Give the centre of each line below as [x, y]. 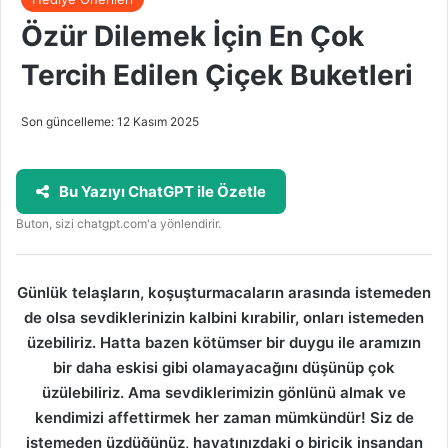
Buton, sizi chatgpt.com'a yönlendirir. [118, 223]
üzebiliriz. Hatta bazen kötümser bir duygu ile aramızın [224, 342]
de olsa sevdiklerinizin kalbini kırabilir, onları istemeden [224, 317]
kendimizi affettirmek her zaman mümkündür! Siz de [224, 417]
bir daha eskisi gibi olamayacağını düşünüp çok [224, 367]
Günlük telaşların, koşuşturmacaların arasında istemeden [224, 292]
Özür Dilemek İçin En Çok [192, 35]
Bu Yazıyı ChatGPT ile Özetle [162, 191]
